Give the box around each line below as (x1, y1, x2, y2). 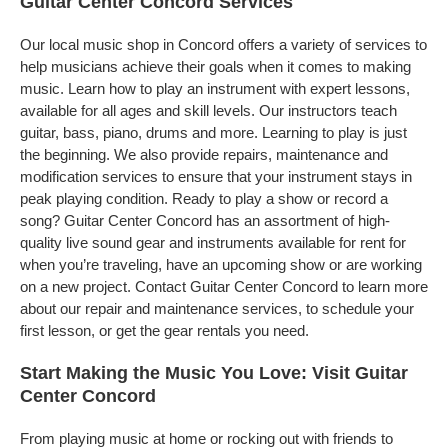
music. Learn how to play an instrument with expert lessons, (20, 80, 410, 97)
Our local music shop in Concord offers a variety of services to (20, 36, 427, 53)
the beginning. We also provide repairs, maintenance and (20, 146, 388, 163)
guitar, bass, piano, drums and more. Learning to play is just (20, 124, 407, 141)
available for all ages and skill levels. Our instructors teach (20, 102, 397, 119)
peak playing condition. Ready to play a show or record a (20, 190, 388, 207)
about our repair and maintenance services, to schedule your (20, 300, 414, 317)
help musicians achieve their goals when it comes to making (20, 58, 411, 75)
